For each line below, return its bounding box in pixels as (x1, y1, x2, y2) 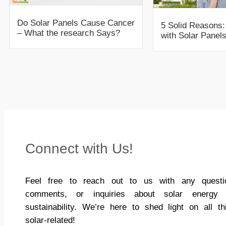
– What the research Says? (17, 28, 120, 38)
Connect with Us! (25, 141, 133, 157)
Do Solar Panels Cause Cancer (17, 18, 135, 28)
